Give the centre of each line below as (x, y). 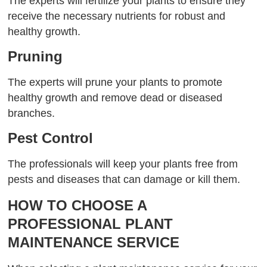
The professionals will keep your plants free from (123, 164)
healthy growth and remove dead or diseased (115, 98)
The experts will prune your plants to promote (115, 83)
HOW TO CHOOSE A (77, 205)
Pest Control (51, 138)
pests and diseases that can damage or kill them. (124, 180)
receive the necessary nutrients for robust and (117, 16)
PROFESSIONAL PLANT (91, 223)
